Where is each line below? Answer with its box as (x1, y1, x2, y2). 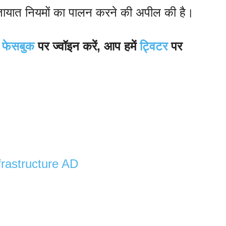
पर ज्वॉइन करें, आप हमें (34, 39, 140, 53)
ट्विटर (140, 39, 167, 53)
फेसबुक (2, 39, 34, 53)
